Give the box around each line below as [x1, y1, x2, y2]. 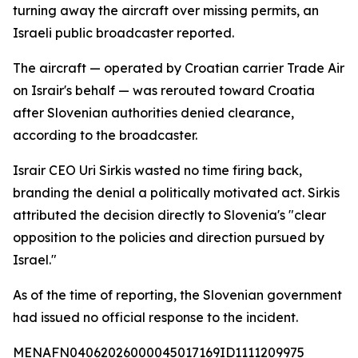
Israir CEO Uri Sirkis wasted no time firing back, [13, 162, 302, 178]
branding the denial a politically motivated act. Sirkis [13, 185, 340, 201]
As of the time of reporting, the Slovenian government [13, 287, 342, 303]
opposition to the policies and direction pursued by [13, 229, 324, 245]
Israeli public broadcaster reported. [13, 25, 234, 41]
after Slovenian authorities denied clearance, [13, 105, 294, 121]
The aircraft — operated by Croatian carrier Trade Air [13, 60, 344, 76]
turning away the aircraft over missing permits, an [13, 2, 319, 18]
